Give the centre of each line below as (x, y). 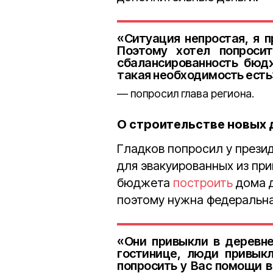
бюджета (145, 183)
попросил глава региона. (192, 94)
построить (203, 183)
